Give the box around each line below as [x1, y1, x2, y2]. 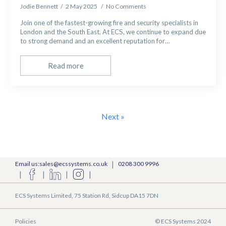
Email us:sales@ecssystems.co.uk [15, 159, 107, 167]
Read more [47, 61, 84, 70]
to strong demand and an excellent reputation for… [20, 37, 170, 45]
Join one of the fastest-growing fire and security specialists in [20, 19, 198, 27]
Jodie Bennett [20, 3, 58, 10]
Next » [101, 111, 125, 121]
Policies [15, 217, 36, 225]
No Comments [106, 3, 146, 10]
